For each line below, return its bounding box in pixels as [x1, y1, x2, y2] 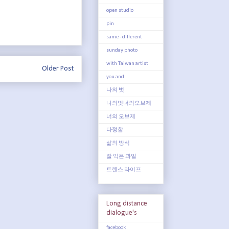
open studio [106, 7, 133, 13]
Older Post [42, 65, 74, 73]
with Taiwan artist [106, 60, 148, 66]
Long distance [106, 199, 147, 208]
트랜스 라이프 [106, 167, 141, 173]
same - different [106, 34, 142, 40]
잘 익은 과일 [106, 153, 136, 159]
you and [106, 74, 124, 80]
